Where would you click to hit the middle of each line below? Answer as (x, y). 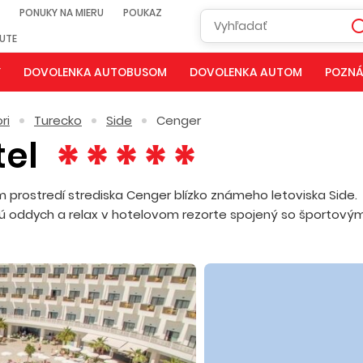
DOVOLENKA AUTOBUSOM (95, 72)
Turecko (58, 120)
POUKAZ (143, 13)
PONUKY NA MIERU (62, 13)
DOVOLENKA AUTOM (246, 72)
